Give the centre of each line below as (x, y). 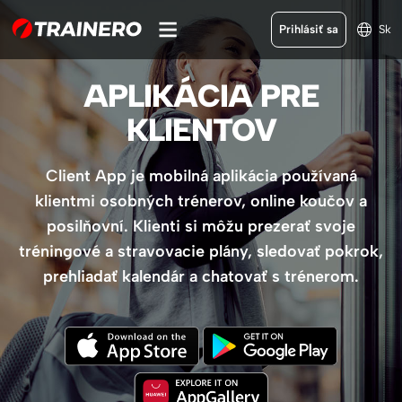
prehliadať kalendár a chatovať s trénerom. (201, 276)
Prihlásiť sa (309, 29)
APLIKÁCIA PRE (201, 96)
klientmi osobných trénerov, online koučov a (201, 201)
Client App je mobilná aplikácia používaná (201, 176)
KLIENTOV (201, 130)
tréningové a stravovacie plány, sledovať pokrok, (201, 251)
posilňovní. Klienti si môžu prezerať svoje (201, 226)
